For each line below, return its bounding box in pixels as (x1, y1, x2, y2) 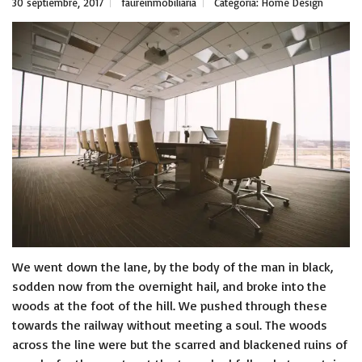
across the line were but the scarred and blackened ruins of (12, 335, 347, 352)
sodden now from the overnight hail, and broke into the (12, 277, 326, 294)
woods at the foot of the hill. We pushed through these (12, 297, 327, 314)
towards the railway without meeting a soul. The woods (12, 316, 327, 333)
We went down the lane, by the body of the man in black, (12, 258, 333, 275)
